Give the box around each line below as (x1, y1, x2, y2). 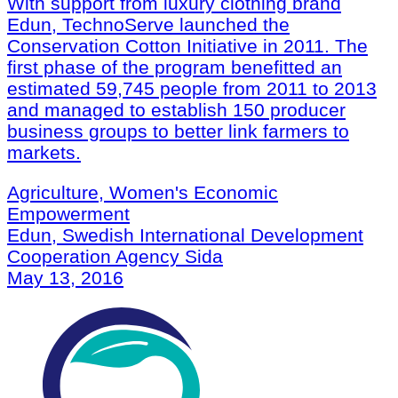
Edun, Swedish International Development (7, 224, 363, 245)
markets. (7, 141, 81, 163)
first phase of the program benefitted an (7, 56, 342, 77)
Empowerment (7, 203, 130, 224)
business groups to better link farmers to (7, 120, 349, 141)
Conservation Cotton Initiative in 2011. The (7, 35, 368, 56)
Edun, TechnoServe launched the (7, 13, 290, 35)
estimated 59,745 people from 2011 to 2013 (7, 77, 377, 99)
